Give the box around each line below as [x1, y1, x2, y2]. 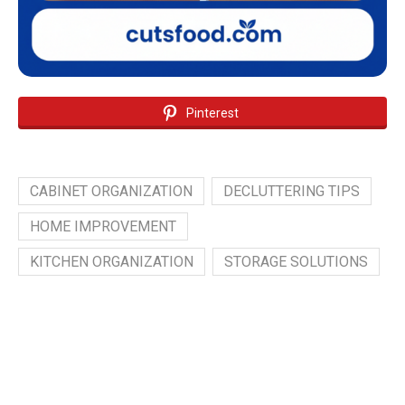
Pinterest [185, 106, 239, 121]
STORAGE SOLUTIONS [224, 253, 368, 271]
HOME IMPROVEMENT [30, 218, 176, 236]
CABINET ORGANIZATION [30, 183, 193, 201]
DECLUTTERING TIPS [223, 183, 360, 201]
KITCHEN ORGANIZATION [30, 253, 193, 271]
